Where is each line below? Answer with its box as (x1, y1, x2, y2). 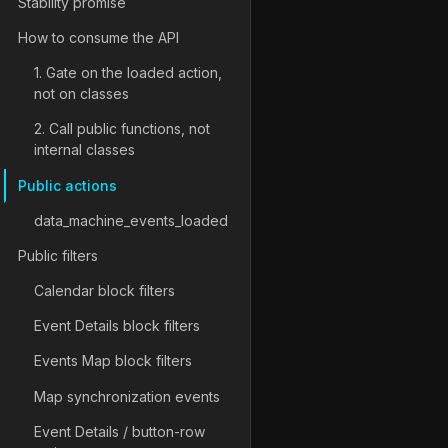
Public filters (18, 246, 98, 264)
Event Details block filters (34, 317, 200, 335)
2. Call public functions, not (34, 120, 210, 138)
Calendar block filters (34, 282, 175, 300)
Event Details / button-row (34, 422, 205, 440)
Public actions (18, 176, 117, 194)
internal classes (34, 141, 135, 159)
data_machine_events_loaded (34, 211, 228, 229)
